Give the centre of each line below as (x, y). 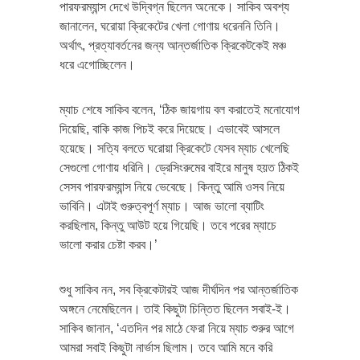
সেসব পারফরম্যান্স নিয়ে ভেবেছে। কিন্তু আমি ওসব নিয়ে (172, 186)
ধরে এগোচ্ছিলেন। (97, 64)
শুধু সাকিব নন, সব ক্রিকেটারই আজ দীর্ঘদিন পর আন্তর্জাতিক (179, 289)
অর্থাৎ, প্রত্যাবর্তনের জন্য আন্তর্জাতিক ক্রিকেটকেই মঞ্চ (173, 45)
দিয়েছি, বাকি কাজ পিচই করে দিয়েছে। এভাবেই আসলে (170, 129)
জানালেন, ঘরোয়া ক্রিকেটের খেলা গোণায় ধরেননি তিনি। (170, 26)
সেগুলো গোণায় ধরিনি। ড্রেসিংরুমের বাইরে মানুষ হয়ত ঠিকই (179, 167)
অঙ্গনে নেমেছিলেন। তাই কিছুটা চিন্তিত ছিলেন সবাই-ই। (175, 309)
